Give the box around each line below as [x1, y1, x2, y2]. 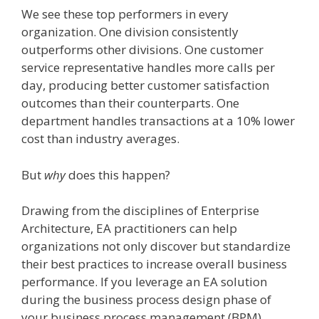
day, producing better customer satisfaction [21, 77, 269, 93]
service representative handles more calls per [21, 59, 275, 75]
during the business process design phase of [21, 291, 271, 308]
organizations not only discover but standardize [21, 238, 291, 254]
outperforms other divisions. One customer [21, 41, 263, 58]
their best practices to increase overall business [21, 256, 287, 272]
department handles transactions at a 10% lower [21, 113, 295, 129]
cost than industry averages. [21, 130, 179, 147]
